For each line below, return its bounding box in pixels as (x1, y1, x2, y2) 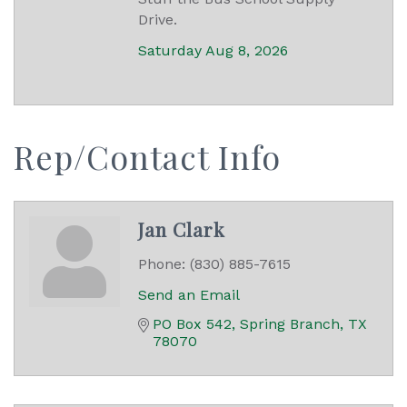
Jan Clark (138, 215, 225, 242)
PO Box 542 (153, 314, 232, 333)
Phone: (138, 254, 185, 273)
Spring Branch (240, 314, 340, 333)
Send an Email (138, 285, 240, 303)
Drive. (138, 10, 177, 28)
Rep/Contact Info (14, 134, 281, 178)
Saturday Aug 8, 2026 (138, 41, 288, 59)
